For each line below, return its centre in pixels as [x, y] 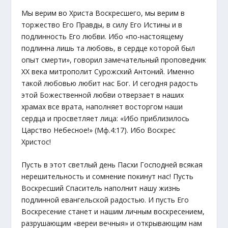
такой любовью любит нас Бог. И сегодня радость [110, 83]
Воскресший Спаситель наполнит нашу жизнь [101, 188]
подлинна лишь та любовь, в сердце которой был [108, 48]
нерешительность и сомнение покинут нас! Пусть [108, 177]
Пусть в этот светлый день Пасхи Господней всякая [112, 165]
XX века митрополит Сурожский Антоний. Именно [108, 72]
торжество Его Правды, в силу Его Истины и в [102, 25]
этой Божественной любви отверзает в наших [103, 95]
